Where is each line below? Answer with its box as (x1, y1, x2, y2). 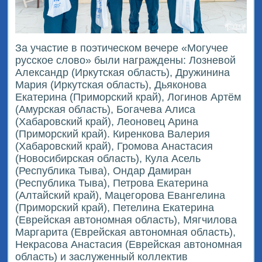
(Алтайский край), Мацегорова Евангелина (15, 189, 226, 202)
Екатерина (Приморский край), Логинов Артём (15, 91, 242, 104)
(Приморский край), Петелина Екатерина (15, 202, 215, 214)
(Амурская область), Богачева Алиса (15, 104, 196, 116)
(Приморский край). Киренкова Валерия (15, 128, 211, 140)
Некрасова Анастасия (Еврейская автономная (15, 239, 243, 251)
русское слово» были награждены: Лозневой (15, 54, 236, 67)
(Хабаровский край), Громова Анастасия (15, 140, 213, 153)
